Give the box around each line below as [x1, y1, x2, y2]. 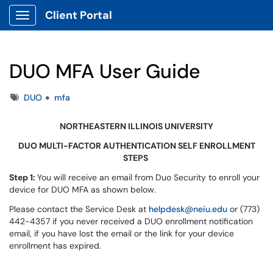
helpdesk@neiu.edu [149, 204, 227, 214]
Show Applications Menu [22, 19, 119, 30]
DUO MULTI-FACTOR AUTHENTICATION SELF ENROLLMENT [18, 140, 255, 151]
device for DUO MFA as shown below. [9, 184, 156, 195]
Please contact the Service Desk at [9, 204, 149, 214]
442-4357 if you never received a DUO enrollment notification [9, 216, 253, 227]
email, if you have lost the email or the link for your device [9, 228, 234, 239]
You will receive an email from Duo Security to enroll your [37, 172, 260, 183]
